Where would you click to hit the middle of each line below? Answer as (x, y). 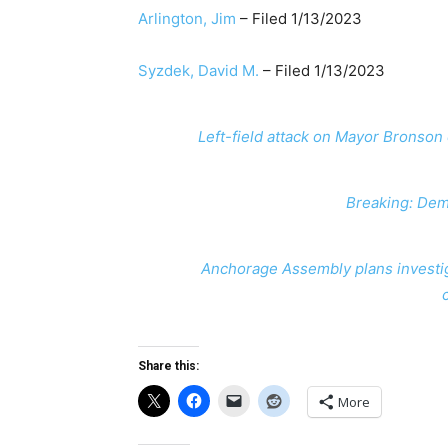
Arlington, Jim (187, 18)
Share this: (168, 366)
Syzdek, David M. (198, 70)
